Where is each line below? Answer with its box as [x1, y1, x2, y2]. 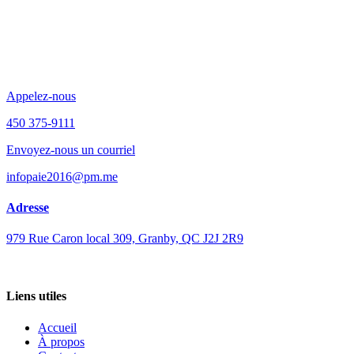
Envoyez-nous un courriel [6, 142, 135, 156]
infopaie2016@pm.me [6, 169, 118, 183]
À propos [38, 334, 85, 348]
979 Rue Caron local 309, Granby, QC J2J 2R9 [6, 232, 243, 246]
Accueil [38, 320, 77, 334]
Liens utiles [6, 289, 66, 303]
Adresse [6, 200, 49, 214]
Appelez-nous [6, 88, 76, 103]
